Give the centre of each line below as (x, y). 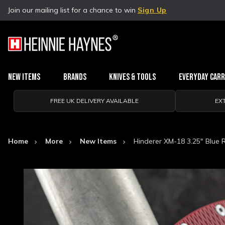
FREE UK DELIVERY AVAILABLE (94, 101)
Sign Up (152, 10)
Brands (75, 77)
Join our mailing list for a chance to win (73, 10)
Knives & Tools (133, 77)
